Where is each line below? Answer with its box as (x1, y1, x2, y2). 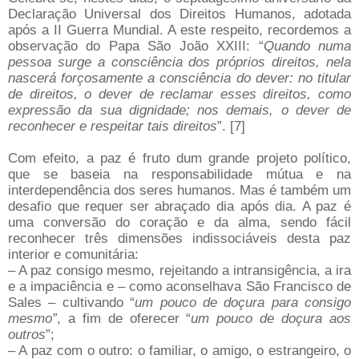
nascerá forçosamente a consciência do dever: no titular (8, 70, 351, 87)
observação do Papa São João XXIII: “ (8, 38, 264, 54)
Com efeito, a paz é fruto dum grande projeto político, (8, 150, 351, 167)
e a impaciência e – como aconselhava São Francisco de (8, 278, 351, 295)
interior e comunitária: (8, 246, 139, 263)
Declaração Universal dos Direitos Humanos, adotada (8, 6, 351, 22)
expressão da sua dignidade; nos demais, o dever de (8, 102, 351, 119)
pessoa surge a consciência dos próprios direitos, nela (8, 54, 351, 71)
